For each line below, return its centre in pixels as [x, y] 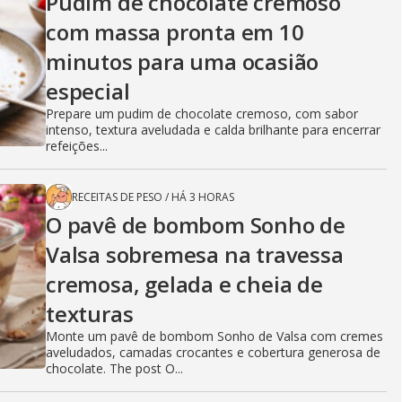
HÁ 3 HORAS [203, 197]
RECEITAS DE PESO [117, 197]
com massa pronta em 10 [175, 32]
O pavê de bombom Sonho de [196, 225]
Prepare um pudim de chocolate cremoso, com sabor [202, 114]
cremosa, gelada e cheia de [184, 284]
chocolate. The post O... [114, 369]
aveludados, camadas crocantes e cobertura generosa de [213, 353]
